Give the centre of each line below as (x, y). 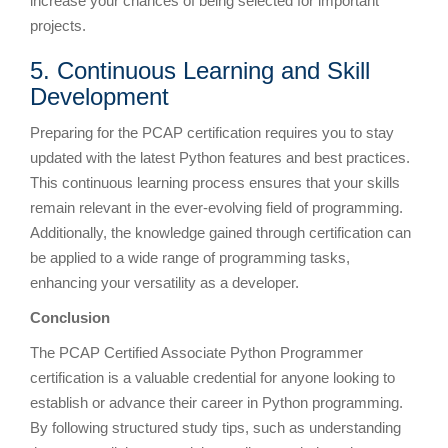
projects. (58, 25)
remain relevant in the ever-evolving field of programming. (216, 207)
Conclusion (70, 317)
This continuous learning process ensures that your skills (215, 182)
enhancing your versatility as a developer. (164, 282)
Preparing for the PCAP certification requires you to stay (212, 132)
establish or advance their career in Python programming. (216, 402)
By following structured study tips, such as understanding (215, 427)
